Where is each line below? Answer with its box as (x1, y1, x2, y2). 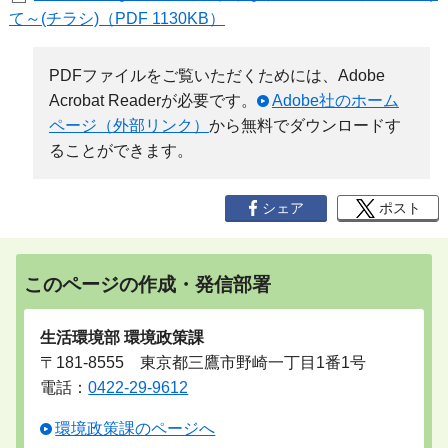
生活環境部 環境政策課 (40, 329, 205, 347)
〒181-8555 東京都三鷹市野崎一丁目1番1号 (40, 354, 367, 372)
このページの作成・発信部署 (24, 273, 272, 295)
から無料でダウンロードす (208, 116, 401, 134)
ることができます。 (48, 141, 193, 159)
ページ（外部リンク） (48, 116, 209, 134)
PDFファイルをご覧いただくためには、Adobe (48, 66, 385, 84)
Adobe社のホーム (271, 91, 399, 109)
